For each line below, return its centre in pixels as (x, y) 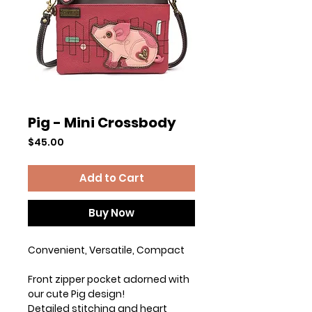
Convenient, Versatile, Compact (106, 250)
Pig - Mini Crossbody (102, 122)
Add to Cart (111, 178)
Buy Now (111, 212)
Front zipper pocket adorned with (109, 279)
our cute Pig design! (76, 294)
